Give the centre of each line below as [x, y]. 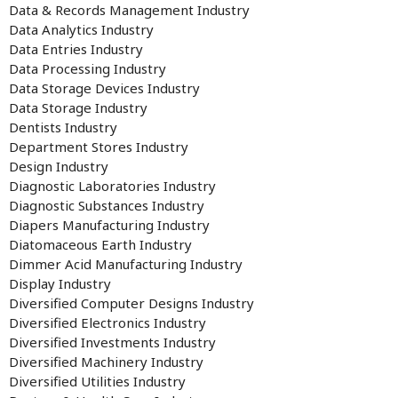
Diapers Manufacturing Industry [109, 225]
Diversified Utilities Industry [97, 381]
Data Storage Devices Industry [104, 88]
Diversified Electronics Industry [107, 322]
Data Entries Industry [76, 49]
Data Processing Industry [88, 68]
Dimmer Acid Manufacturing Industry [126, 264]
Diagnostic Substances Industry [107, 205]
